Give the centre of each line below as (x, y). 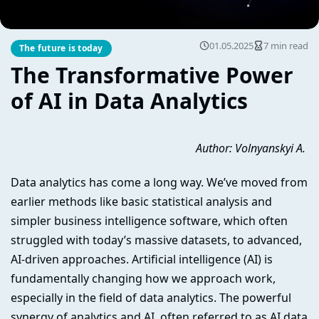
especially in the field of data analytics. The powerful (151, 297)
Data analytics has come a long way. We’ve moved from (159, 182)
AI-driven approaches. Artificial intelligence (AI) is (142, 259)
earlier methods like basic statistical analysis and (141, 201)
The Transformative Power (152, 75)
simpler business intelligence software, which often (149, 220)
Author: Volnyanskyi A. (252, 148)
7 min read (286, 45)
